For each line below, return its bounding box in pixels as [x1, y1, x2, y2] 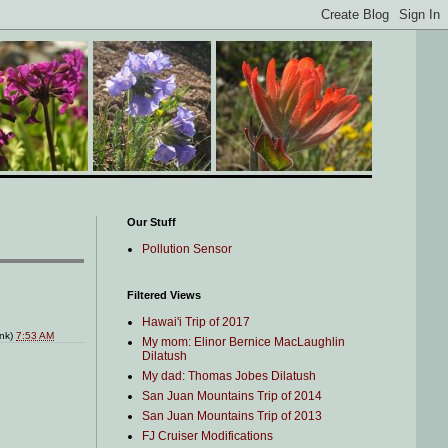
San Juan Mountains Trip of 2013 [142, 409, 322, 423]
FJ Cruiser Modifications [142, 429, 273, 443]
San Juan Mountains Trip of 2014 [142, 389, 322, 403]
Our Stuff [127, 216, 176, 228]
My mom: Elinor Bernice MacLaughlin [142, 335, 345, 349]
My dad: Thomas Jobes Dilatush [142, 369, 316, 383]
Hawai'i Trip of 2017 [142, 315, 250, 329]
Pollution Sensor [142, 242, 232, 256]
